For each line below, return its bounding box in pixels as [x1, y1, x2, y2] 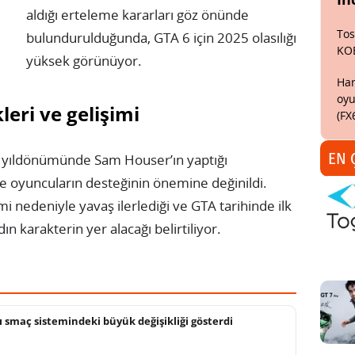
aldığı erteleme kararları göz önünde [26, 5, 249, 24]
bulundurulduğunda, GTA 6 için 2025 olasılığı [26, 28, 296, 47]
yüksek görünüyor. [26, 51, 142, 70]
